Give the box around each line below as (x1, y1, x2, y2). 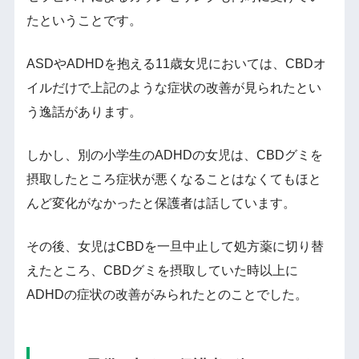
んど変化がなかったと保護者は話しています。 (26, 196, 296, 211)
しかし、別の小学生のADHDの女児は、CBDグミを (26, 148, 323, 163)
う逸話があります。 (26, 105, 142, 119)
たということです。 (26, 14, 142, 28)
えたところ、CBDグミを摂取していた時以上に (26, 264, 298, 278)
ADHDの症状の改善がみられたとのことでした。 (26, 288, 308, 302)
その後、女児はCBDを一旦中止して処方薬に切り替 (26, 240, 324, 254)
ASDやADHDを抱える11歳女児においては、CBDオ (26, 57, 326, 71)
